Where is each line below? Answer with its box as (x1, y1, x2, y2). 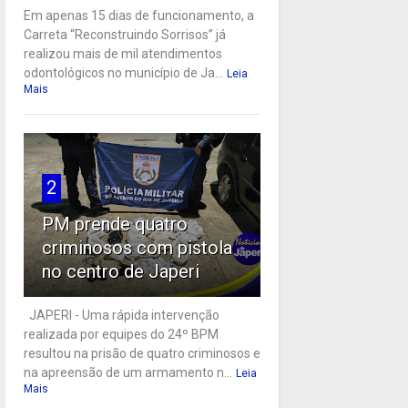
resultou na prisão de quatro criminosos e (23, 345, 260, 361)
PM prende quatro (41, 212, 188, 235)
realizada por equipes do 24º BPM (23, 326, 219, 342)
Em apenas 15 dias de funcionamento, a (23, 7, 254, 23)
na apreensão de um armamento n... (23, 364, 232, 380)
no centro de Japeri (41, 260, 199, 282)
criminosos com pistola (41, 236, 232, 259)
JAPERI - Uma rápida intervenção (23, 307, 219, 322)
